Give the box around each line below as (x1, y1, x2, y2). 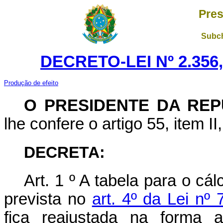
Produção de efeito (4, 79, 58, 87)
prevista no (4, 190, 92, 208)
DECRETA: (24, 143, 105, 161)
